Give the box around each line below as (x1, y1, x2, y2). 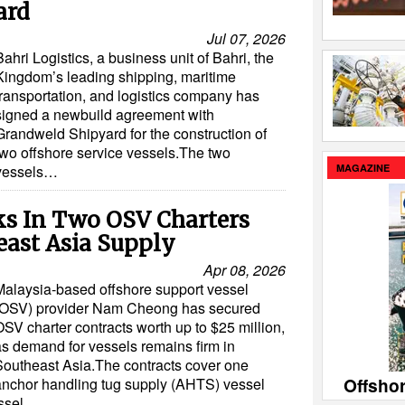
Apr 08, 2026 (203, 259, 286, 281)
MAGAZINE (336, 161, 390, 174)
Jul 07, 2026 (207, 28, 286, 50)
